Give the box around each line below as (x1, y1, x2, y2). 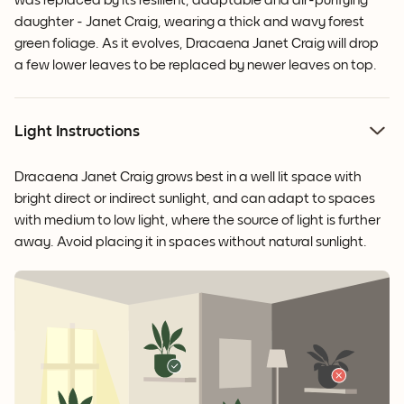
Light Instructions (14, 124, 140, 141)
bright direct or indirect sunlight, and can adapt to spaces (14, 191, 375, 207)
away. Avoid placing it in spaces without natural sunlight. (14, 234, 367, 250)
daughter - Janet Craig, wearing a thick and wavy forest (14, 14, 364, 30)
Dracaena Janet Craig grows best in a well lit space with (14, 170, 362, 185)
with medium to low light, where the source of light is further (14, 213, 381, 228)
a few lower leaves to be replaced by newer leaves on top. (14, 58, 377, 73)
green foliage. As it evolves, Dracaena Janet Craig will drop (14, 36, 379, 51)
